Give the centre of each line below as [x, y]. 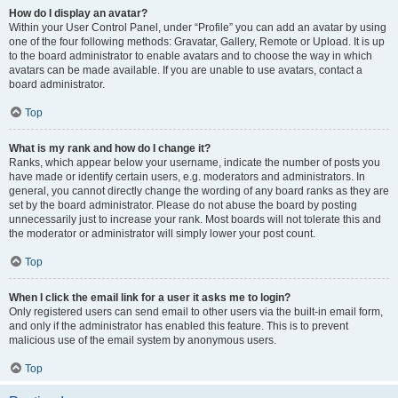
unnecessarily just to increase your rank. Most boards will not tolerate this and [195, 219]
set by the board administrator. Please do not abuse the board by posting [183, 205]
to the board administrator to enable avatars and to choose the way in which [191, 56]
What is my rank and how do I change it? [110, 148]
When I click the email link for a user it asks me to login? [150, 298]
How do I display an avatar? [78, 13]
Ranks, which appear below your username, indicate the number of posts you [195, 163]
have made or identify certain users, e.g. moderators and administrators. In [187, 177]
